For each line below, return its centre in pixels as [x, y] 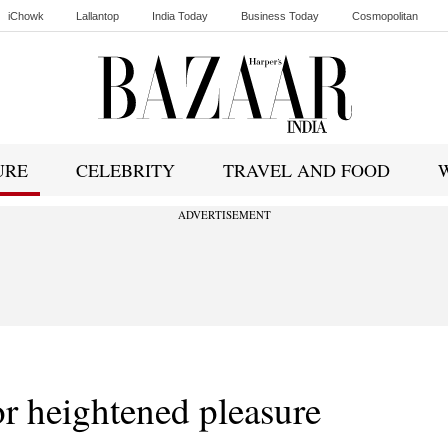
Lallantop [98, 15]
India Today [180, 15]
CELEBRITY [125, 170]
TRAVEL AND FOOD [306, 170]
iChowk [25, 15]
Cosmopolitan [385, 15]
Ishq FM [27, 44]
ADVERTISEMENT [224, 214]
